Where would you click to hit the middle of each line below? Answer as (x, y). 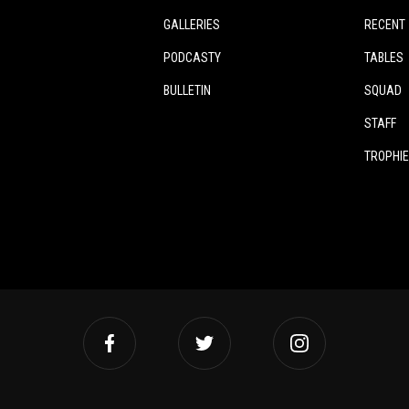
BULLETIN (187, 90)
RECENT (385, 25)
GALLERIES (192, 25)
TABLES (384, 58)
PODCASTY (192, 58)
